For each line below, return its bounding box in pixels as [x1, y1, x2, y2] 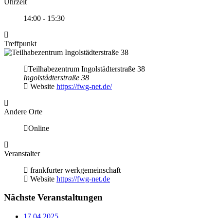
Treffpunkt [4, 39, 36, 48]
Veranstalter [4, 149, 40, 158]
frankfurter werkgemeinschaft [30, 165, 121, 174]
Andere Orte [4, 107, 42, 116]
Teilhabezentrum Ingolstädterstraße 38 [28, 64, 145, 73]
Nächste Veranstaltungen [4, 192, 103, 203]
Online [28, 124, 49, 132]
